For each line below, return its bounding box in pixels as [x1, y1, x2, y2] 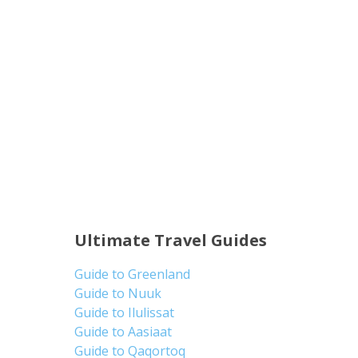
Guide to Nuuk [74, 284, 162, 302]
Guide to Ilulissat [74, 303, 175, 321]
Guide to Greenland [74, 265, 191, 283]
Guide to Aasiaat [74, 322, 173, 340]
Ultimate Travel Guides [74, 229, 268, 251]
